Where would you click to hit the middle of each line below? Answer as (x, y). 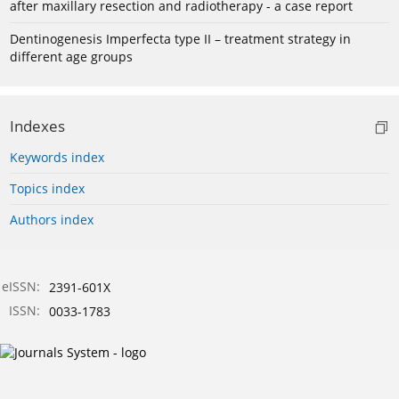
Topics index (47, 189)
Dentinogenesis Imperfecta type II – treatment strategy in (180, 39)
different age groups (71, 57)
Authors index (52, 220)
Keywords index (57, 158)
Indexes (37, 126)
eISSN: (21, 287)
